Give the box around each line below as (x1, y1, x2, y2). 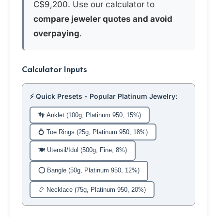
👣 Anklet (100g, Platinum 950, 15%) (38, 111, 141, 119)
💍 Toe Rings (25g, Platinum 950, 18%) (38, 128, 148, 136)
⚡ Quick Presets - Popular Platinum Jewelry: (30, 92, 177, 100)
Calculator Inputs (22, 63, 87, 75)
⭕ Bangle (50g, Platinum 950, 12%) (38, 167, 139, 174)
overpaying (33, 29, 79, 38)
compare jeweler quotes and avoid (33, 14, 172, 24)
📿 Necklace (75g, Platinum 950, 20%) (38, 186, 146, 193)
